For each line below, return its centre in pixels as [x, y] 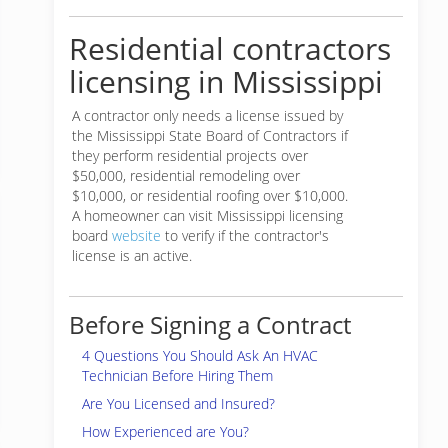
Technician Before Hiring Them [177, 375]
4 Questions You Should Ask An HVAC [200, 355]
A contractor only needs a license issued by [207, 115]
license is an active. [132, 255]
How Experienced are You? [165, 431]
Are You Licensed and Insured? [178, 403]
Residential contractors [230, 48]
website [136, 235]
